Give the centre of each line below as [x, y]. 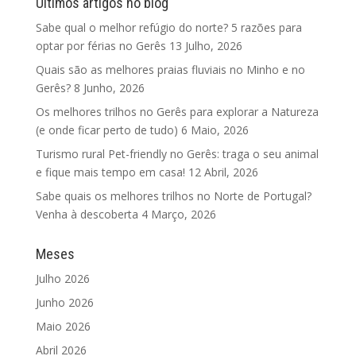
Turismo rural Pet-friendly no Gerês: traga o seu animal [177, 154]
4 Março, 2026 [178, 214]
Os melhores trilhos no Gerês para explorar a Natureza [177, 112]
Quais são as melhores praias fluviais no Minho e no [170, 70]
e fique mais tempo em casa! [110, 172]
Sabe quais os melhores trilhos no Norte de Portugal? [173, 196]
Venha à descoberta [87, 214]
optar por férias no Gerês [101, 46]
